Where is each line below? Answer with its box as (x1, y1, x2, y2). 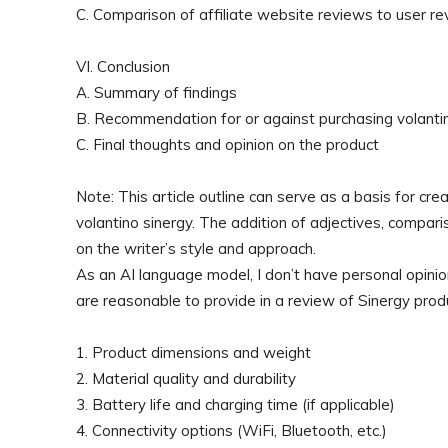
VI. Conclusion (76, 57, 170, 76)
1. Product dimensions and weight (76, 343, 311, 362)
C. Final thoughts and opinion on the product (76, 135, 379, 154)
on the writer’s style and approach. (76, 239, 316, 258)
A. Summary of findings (76, 83, 237, 102)
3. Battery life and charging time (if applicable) (76, 395, 395, 414)
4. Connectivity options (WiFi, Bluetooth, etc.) (76, 421, 387, 440)
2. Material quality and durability (76, 369, 296, 388)
